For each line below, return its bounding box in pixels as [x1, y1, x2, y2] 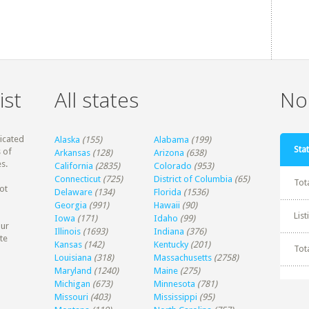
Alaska [54, 134, 81, 145]
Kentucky [154, 239, 189, 250]
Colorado [154, 161, 192, 171]
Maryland [54, 266, 92, 276]
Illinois [54, 226, 81, 237]
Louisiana [54, 252, 92, 263]
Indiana [154, 226, 185, 237]
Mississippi [154, 292, 198, 302]
